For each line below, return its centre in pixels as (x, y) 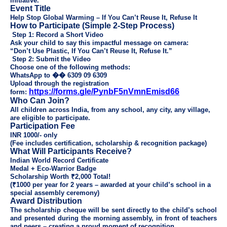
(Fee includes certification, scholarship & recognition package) (108, 143)
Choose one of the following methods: (70, 67)
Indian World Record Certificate (59, 160)
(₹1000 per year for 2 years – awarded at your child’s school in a (110, 184)
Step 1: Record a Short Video (57, 34)
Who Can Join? (40, 100)
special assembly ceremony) (55, 193)
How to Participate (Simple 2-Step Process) (92, 25)
